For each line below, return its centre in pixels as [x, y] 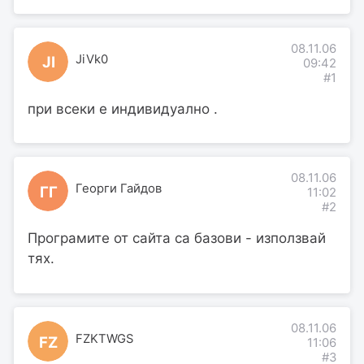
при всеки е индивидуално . [123, 108]
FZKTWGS [104, 339]
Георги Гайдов [118, 189]
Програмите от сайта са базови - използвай [177, 238]
